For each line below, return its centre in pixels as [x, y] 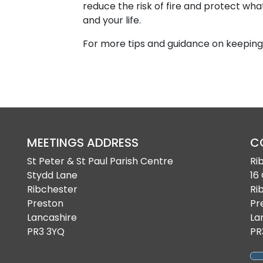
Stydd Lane [52, 175]
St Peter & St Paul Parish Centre [100, 161]
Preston [45, 203]
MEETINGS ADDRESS [83, 143]
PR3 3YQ [46, 232]
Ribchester [52, 189]
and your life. [112, 20]
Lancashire [52, 218]
